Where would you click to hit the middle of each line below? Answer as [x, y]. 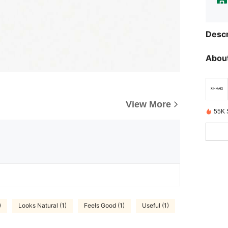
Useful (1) [155, 206]
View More [148, 104]
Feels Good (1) [104, 206]
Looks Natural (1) [42, 206]
